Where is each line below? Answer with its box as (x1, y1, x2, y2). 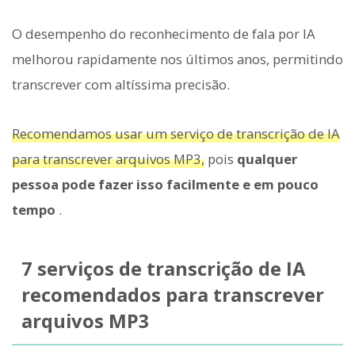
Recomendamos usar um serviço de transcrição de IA (12, 124, 340, 143)
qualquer (237, 150, 297, 169)
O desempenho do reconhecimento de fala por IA (12, 25, 315, 44)
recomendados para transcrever (21, 282, 324, 308)
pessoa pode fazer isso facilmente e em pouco (12, 175, 319, 194)
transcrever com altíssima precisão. (12, 75, 230, 94)
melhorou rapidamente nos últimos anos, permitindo (12, 50, 343, 69)
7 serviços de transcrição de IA (21, 256, 305, 282)
